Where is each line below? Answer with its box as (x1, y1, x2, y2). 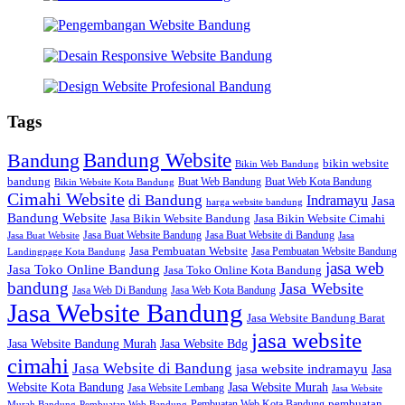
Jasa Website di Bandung (72, 360, 232, 378)
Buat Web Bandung (178, 175, 261, 189)
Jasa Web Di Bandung (72, 284, 167, 297)
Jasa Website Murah (228, 380, 328, 395)
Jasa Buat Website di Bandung (205, 229, 334, 242)
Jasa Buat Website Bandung (83, 229, 202, 242)
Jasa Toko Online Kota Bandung (164, 264, 322, 278)
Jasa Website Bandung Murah (7, 337, 156, 352)
